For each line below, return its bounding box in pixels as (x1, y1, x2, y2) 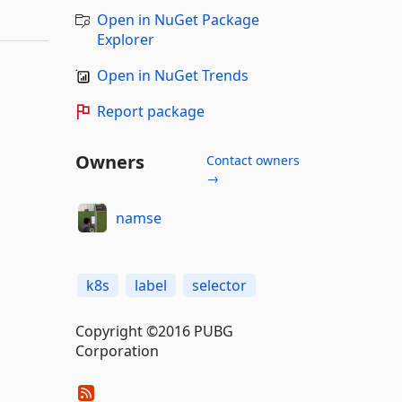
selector (191, 275, 247, 295)
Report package (96, 101, 205, 121)
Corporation (74, 341, 159, 361)
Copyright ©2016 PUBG (74, 321, 233, 341)
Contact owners (205, 152, 300, 169)
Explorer (96, 30, 154, 49)
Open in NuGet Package (96, 10, 259, 30)
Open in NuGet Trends (96, 66, 249, 85)
